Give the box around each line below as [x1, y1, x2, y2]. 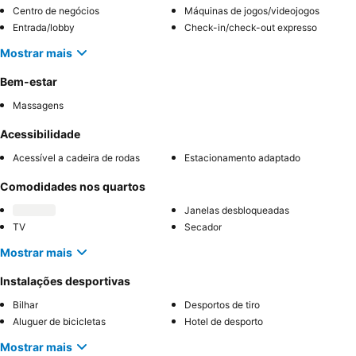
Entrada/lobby [13, 21, 75, 34]
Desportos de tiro [184, 299, 260, 311]
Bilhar [13, 299, 38, 311]
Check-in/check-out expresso [184, 21, 317, 34]
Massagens [13, 99, 64, 112]
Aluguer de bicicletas [13, 315, 106, 328]
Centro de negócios [13, 5, 99, 17]
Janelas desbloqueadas [184, 204, 289, 217]
